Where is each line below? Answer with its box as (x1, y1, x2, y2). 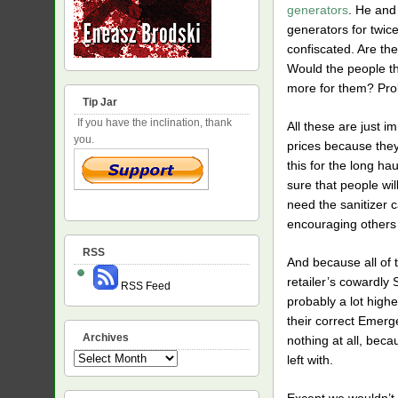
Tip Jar (83, 96, 117, 108)
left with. (287, 353, 333, 367)
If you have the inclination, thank (75, 116, 232, 129)
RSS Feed (118, 280, 171, 292)
